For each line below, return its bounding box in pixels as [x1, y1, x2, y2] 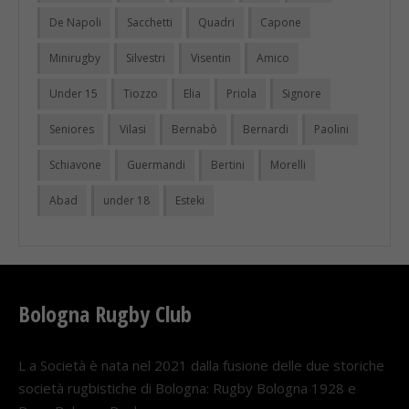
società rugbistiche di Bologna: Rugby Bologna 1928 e [18, 378, 356, 397]
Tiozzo [123, 85, 158, 101]
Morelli [270, 156, 306, 173]
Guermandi [127, 156, 185, 173]
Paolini [314, 121, 349, 137]
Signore [282, 85, 321, 101]
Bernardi [243, 121, 288, 137]
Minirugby [49, 49, 100, 66]
